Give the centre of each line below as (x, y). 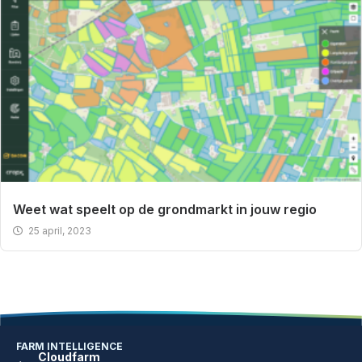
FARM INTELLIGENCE (69, 346)
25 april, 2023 (60, 230)
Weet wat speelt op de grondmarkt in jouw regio (165, 209)
